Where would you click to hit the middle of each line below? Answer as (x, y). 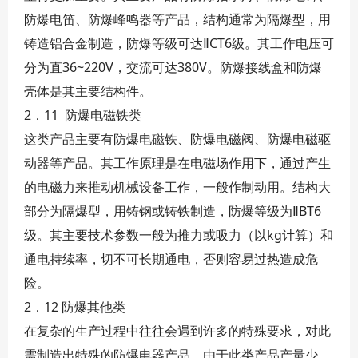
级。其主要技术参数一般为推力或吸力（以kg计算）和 (179, 235)
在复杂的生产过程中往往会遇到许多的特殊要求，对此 (177, 331)
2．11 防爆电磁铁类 (83, 115)
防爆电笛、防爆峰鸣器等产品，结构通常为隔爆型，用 (177, 19)
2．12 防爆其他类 (75, 307)
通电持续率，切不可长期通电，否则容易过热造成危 (171, 259)
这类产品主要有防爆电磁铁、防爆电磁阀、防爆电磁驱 (177, 139)
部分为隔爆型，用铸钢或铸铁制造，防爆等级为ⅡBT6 (173, 211)
